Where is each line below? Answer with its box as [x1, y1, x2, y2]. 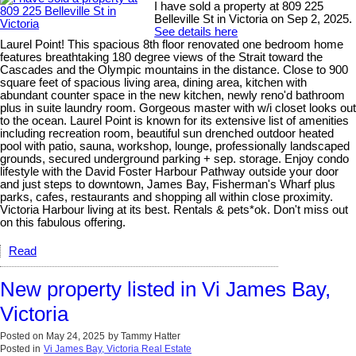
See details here [154, 25, 238, 39]
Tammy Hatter [121, 331, 180, 342]
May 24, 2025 [46, 331, 105, 342]
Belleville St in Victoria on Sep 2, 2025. [154, 13, 353, 26]
